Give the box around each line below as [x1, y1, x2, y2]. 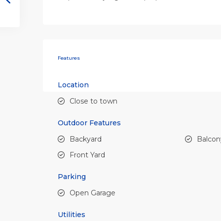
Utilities [58, 210, 85, 220]
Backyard [70, 135, 102, 144]
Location [58, 80, 89, 90]
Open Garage [70, 188, 115, 198]
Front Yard [70, 150, 105, 160]
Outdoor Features [58, 118, 121, 128]
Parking [58, 172, 86, 182]
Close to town [70, 97, 117, 106]
